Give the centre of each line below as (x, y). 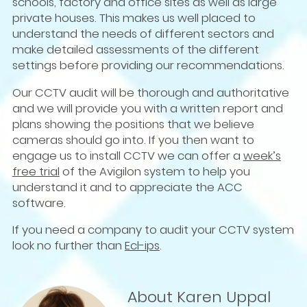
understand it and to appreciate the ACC (127, 187)
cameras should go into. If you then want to (133, 139)
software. (39, 202)
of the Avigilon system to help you (155, 171)
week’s (262, 155)
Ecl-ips (142, 246)
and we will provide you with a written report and (147, 108)
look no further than (68, 246)
